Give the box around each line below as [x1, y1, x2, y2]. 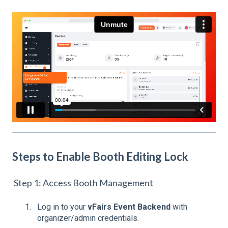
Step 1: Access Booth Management [12, 177, 153, 189]
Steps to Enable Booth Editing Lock [12, 149, 188, 163]
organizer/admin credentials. [37, 213, 139, 223]
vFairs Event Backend [88, 202, 170, 212]
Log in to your [37, 202, 88, 212]
